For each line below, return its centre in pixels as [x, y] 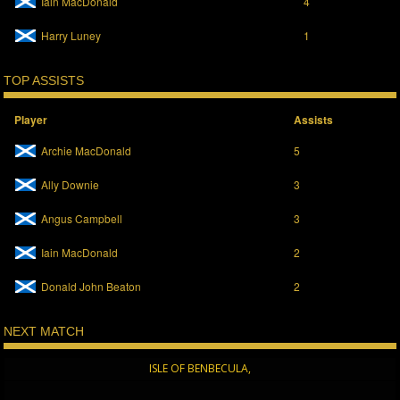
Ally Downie [71, 185]
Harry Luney [71, 36]
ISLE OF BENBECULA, [200, 369]
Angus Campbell [82, 219]
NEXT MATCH [44, 332]
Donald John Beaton [92, 287]
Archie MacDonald [87, 151]
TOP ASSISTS [44, 81]
